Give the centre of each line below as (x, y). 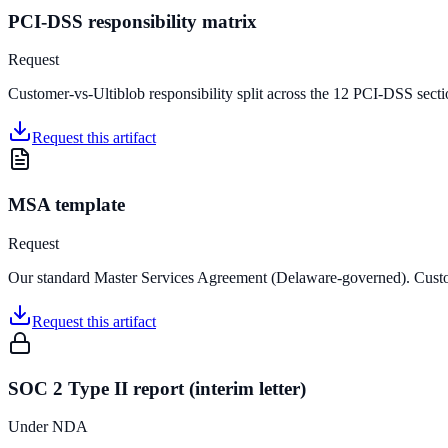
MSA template (66, 205)
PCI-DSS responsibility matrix (132, 21)
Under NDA (48, 427)
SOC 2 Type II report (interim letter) (157, 388)
